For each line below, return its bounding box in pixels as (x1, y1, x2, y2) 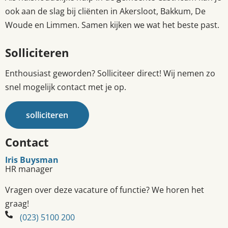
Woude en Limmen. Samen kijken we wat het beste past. (5, 19, 219, 31)
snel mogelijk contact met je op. (5, 81, 126, 93)
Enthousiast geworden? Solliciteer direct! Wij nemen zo (5, 67, 215, 79)
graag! (5, 198, 29, 210)
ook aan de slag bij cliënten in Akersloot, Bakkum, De (5, 5, 206, 17)
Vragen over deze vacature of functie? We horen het (5, 184, 204, 196)
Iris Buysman (5, 154, 59, 165)
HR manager (5, 163, 53, 175)
